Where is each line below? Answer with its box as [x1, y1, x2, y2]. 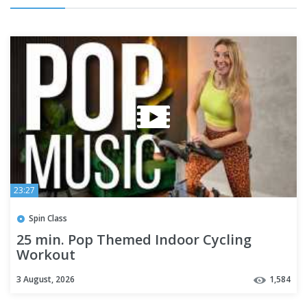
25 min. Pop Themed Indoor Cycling [16, 230, 251, 249]
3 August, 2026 [16, 273, 75, 286]
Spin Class [29, 212, 67, 225]
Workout [16, 245, 75, 265]
